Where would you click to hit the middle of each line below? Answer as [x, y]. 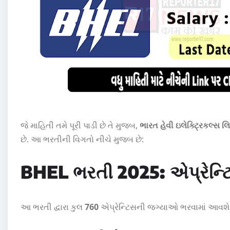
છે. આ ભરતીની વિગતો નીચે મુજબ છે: [82, 139]
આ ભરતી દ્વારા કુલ [53, 207]
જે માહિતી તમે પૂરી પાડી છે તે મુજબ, [80, 125]
